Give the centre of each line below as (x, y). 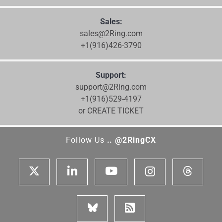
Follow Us (86, 140)
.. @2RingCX (132, 140)
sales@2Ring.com (111, 34)
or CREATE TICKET (111, 111)
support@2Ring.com (111, 87)
